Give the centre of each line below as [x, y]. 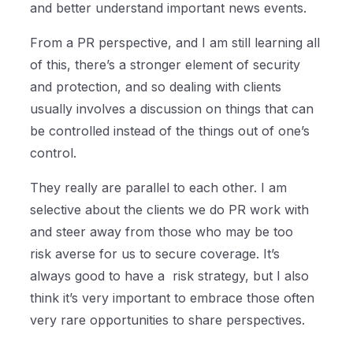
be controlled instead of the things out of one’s [170, 131]
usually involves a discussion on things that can [172, 109]
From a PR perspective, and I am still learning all [175, 43]
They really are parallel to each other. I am [159, 188]
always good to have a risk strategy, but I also [170, 276]
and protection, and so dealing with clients [156, 87]
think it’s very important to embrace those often [173, 298]
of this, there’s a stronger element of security [165, 65]
